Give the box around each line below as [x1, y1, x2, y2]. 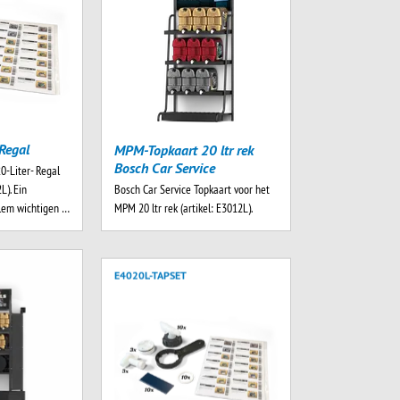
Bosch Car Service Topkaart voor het [113, 180, 270, 197]
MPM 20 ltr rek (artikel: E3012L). [113, 199, 253, 216]
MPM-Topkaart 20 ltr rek [113, 140, 254, 159]
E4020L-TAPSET [113, 260, 187, 273]
